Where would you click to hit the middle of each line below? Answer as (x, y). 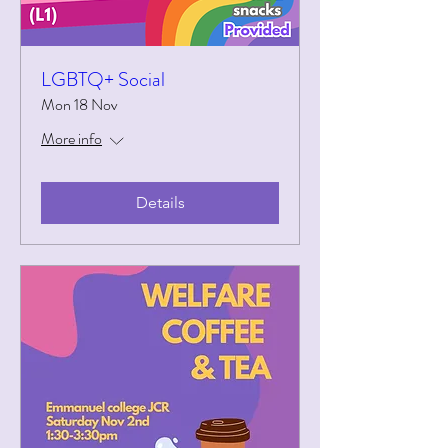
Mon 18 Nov (79, 104)
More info (71, 138)
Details (160, 202)
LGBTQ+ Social (103, 79)
